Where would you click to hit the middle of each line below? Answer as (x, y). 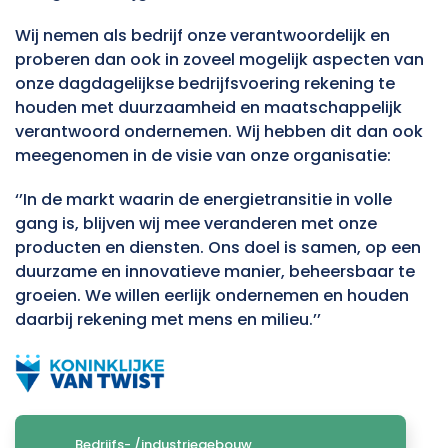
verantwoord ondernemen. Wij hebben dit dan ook (219, 131)
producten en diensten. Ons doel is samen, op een (218, 247)
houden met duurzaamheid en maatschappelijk (208, 107)
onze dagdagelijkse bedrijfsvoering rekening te (205, 83)
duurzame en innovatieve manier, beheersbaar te (215, 271)
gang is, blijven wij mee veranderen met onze (196, 223)
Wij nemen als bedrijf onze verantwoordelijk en (202, 35)
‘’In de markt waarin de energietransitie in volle (203, 199)
